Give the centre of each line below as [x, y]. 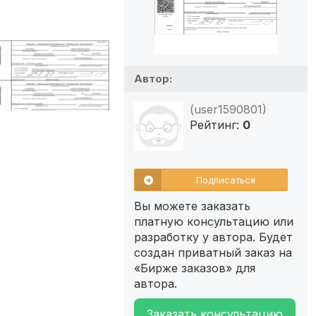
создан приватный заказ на [213, 252]
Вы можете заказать [192, 206]
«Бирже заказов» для [195, 268]
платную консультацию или [214, 221]
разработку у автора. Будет [213, 237]
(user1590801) [228, 109]
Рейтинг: [216, 124]
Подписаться [226, 180]
